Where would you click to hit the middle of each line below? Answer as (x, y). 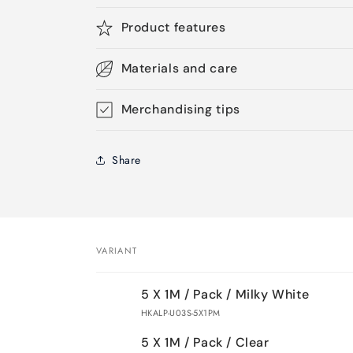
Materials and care (179, 68)
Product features (173, 27)
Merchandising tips (180, 109)
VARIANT (117, 251)
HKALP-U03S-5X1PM (181, 313)
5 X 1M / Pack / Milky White (225, 294)
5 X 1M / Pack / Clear (205, 342)
